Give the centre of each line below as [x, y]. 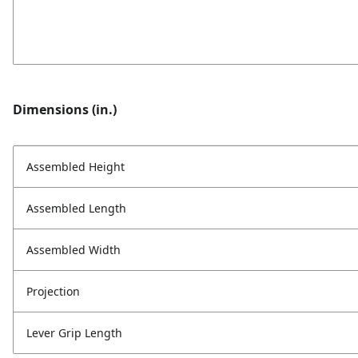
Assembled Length [76, 209]
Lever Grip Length [74, 333]
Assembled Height [76, 167]
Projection [53, 292]
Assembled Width [74, 250]
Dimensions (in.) [65, 110]
